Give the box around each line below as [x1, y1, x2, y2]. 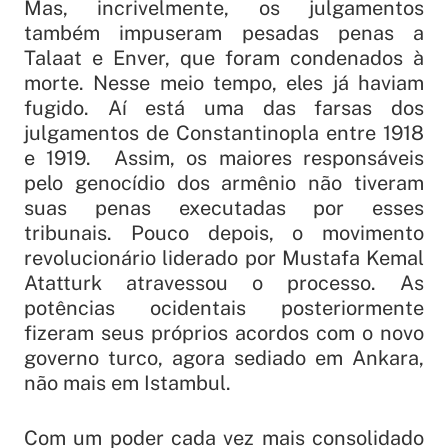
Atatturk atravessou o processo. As [24, 271, 424, 296]
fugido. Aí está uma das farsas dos [24, 96, 424, 121]
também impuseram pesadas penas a [24, 21, 424, 46]
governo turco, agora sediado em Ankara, [24, 346, 424, 371]
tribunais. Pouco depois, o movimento [24, 221, 424, 246]
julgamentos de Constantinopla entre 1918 [24, 121, 424, 146]
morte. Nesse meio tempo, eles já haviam [24, 71, 424, 96]
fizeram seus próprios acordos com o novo [24, 321, 424, 346]
